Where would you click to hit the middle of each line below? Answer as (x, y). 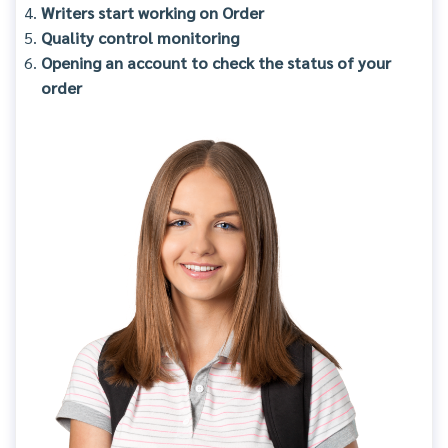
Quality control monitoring (142, 38)
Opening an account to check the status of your (216, 63)
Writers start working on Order (152, 13)
